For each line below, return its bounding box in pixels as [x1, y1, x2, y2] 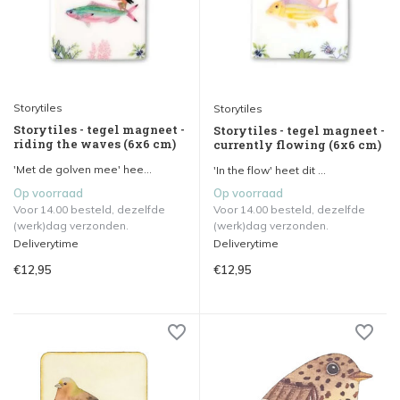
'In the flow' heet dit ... [213, 162, 326, 177]
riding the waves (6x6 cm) [13, 135, 176, 152]
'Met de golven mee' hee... [13, 162, 152, 176]
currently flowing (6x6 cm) [213, 136, 381, 153]
